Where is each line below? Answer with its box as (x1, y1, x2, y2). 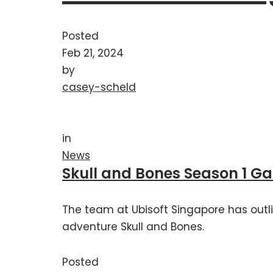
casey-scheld (62, 79, 136, 94)
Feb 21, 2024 (62, 45, 124, 60)
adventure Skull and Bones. (62, 219, 204, 234)
